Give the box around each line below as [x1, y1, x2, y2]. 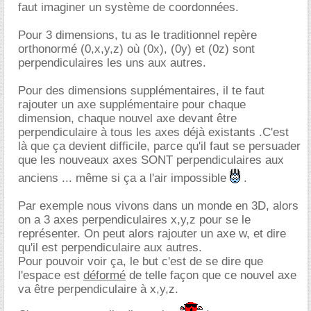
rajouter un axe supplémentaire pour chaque [18, 98, 246, 111]
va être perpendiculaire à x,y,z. [18, 283, 178, 296]
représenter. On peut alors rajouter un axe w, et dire [18, 227, 286, 240]
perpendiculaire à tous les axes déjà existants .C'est [18, 126, 289, 139]
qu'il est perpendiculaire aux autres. [18, 241, 202, 254]
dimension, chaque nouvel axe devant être [18, 112, 237, 125]
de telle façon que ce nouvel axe [126, 269, 296, 282]
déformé [83, 269, 126, 282]
